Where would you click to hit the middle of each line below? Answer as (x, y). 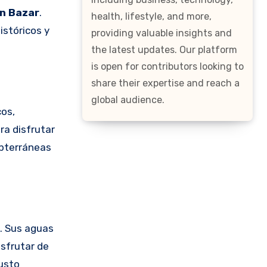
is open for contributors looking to (167, 66)
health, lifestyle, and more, (151, 16)
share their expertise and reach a (165, 83)
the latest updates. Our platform (164, 50)
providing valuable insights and (162, 33)
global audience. (128, 100)
